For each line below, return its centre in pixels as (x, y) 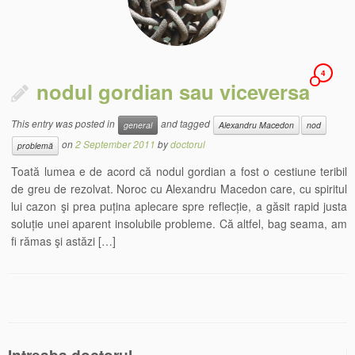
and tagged (186, 124)
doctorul (188, 144)
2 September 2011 (116, 144)
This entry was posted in (65, 124)
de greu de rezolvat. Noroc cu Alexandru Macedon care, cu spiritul (179, 189)
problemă (36, 145)
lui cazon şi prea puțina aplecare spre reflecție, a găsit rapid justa (179, 206)
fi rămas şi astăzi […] (64, 241)
